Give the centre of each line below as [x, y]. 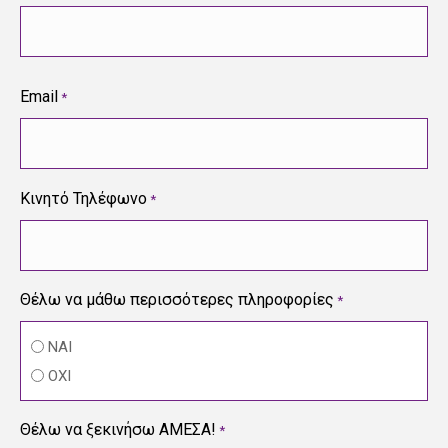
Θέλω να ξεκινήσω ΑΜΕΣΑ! [118, 429]
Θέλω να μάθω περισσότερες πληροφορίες [177, 299]
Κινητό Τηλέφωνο [83, 198]
